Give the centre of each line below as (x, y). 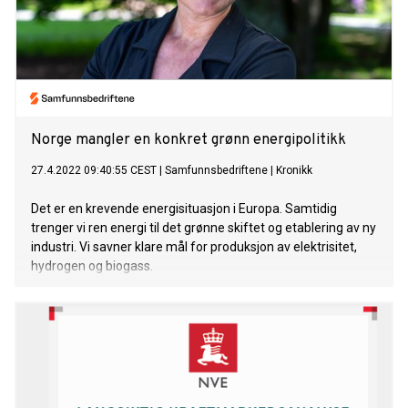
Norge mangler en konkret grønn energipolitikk (189, 141)
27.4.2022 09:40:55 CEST (94, 171)
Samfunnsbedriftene (216, 171)
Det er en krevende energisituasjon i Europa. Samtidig (184, 209)
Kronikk (294, 171)
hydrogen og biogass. (92, 266)
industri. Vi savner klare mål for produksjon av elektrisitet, (194, 247)
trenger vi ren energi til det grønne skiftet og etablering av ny (204, 228)
